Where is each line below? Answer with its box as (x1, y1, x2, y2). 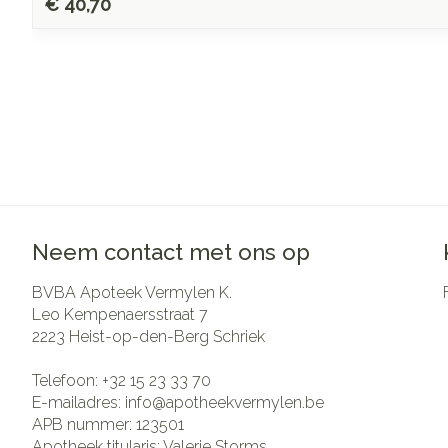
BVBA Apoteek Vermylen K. (32, 282, 232, 302)
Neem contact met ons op (32, 238, 310, 265)
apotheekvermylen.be (166, 392, 324, 412)
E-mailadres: (32, 392, 125, 412)
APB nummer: (32, 414, 136, 434)
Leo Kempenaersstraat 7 (32, 304, 208, 324)
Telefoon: (32, 370, 102, 390)
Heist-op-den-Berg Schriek (69, 326, 265, 346)
